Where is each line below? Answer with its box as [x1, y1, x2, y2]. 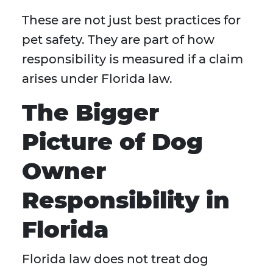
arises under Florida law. [22, 71, 172, 87]
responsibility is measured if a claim [22, 52, 243, 67]
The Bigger [22, 98, 159, 127]
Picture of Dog [22, 127, 203, 157]
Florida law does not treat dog [22, 252, 208, 267]
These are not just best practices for [22, 13, 241, 28]
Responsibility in [22, 186, 230, 215]
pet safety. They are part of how [22, 32, 214, 48]
